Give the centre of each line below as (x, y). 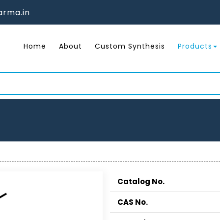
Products (195, 46)
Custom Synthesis (130, 46)
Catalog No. (141, 182)
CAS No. (133, 202)
